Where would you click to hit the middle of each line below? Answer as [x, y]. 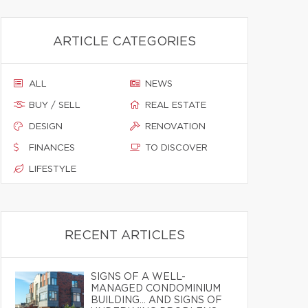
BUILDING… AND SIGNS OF [156, 300]
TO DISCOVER [176, 148]
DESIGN [46, 127]
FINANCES [52, 148]
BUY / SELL [55, 106]
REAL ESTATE [176, 106]
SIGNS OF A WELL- [138, 277]
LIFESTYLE [53, 169]
